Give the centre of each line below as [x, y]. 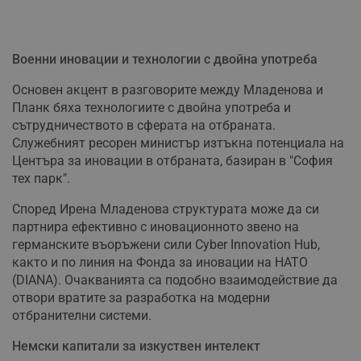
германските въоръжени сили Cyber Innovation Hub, [166, 245]
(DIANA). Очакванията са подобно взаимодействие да [175, 280]
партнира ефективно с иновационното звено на [156, 227]
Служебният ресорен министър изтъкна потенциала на [178, 143]
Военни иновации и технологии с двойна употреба [165, 60]
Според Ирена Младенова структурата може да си [166, 210]
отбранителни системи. [82, 316]
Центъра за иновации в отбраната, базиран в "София [172, 161]
